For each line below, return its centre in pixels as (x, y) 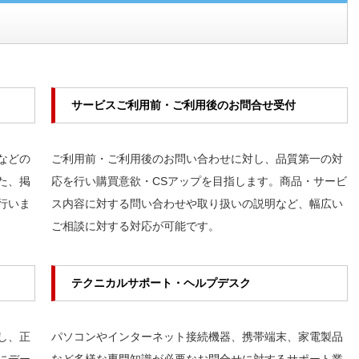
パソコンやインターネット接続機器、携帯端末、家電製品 (197, 337)
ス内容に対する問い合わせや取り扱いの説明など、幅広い (197, 204)
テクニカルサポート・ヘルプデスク (161, 283)
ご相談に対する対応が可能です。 (135, 226)
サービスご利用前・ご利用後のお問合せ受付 (184, 105)
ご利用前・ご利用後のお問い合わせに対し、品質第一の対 (197, 159)
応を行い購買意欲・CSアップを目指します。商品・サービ (199, 181)
